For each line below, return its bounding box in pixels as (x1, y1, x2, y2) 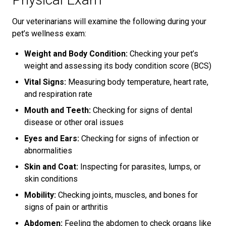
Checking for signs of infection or (79, 133, 199, 143)
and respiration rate (24, 89, 92, 99)
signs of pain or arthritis (24, 202, 108, 212)
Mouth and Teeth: (24, 105, 91, 115)
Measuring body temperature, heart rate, (66, 77, 208, 87)
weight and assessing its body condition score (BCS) (24, 61, 211, 71)
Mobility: (24, 190, 56, 200)
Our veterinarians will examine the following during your (12, 16, 206, 26)
